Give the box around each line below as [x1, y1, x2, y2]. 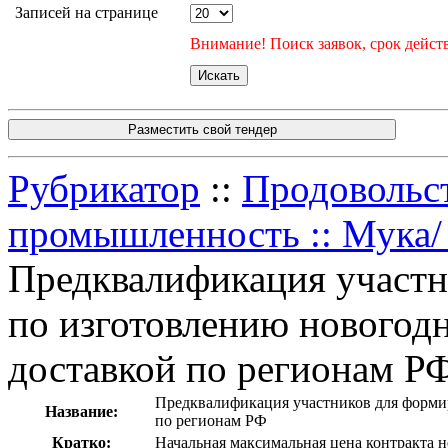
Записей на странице [15, 3, 158, 21]
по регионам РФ [155, 411, 267, 429]
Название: [44, 402, 118, 420]
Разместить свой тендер [127, 121, 277, 137]
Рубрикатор [8, 166, 200, 210]
